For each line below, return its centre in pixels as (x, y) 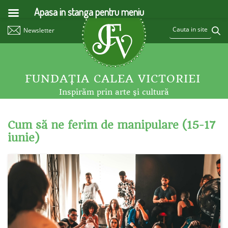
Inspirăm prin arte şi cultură (114, 92)
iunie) (23, 138)
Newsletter (39, 30)
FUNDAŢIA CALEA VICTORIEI (113, 79)
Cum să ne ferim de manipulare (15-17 (112, 125)
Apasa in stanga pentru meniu (89, 12)
